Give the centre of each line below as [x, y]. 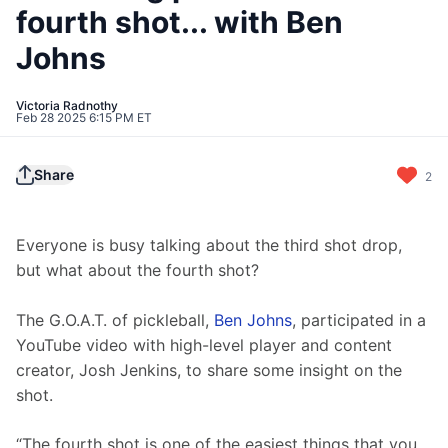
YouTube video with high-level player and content [206, 345]
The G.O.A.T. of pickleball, [115, 320]
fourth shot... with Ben [179, 22]
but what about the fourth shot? [137, 270]
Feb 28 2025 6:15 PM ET [84, 118]
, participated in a [361, 320]
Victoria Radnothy [67, 106]
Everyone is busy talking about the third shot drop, [211, 245]
